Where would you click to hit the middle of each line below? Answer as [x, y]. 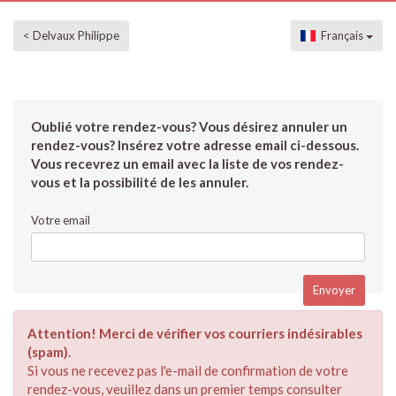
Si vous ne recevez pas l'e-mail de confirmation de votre [188, 370]
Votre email [61, 220]
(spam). [49, 352]
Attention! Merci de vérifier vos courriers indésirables [195, 333]
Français [341, 35]
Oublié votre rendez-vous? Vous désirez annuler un [189, 126]
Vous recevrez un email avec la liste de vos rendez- [187, 164]
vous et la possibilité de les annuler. [140, 182]
